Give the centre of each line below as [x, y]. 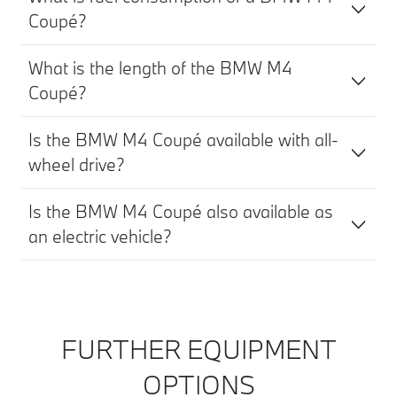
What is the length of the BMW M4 [160, 67]
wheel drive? [77, 164]
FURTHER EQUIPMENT [198, 349]
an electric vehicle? [100, 236]
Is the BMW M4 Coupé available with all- [183, 139]
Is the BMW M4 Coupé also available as [181, 211]
